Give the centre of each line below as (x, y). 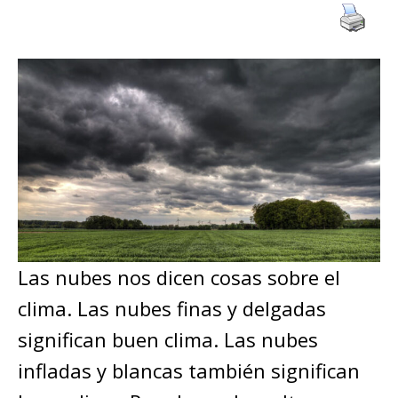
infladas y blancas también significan (189, 371)
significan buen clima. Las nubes (168, 340)
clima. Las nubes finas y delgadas (172, 309)
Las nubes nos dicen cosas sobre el (179, 278)
